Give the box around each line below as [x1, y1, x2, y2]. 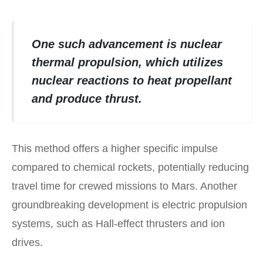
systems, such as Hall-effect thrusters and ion [12, 218, 225, 230]
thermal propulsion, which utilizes [31, 55, 223, 69]
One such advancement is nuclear [31, 37, 222, 50]
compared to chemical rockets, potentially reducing [12, 161, 249, 174]
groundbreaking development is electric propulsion [12, 199, 247, 211]
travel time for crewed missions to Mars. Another [12, 180, 237, 193]
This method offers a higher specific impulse [12, 143, 218, 155]
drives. [12, 237, 43, 249]
